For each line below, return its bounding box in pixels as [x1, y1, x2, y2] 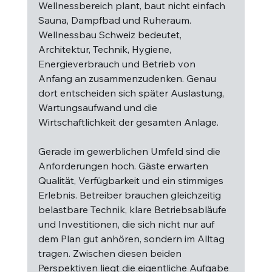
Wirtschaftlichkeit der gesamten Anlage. [38, 116, 219, 128]
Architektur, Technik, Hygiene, [38, 43, 174, 55]
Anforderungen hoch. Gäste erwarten [38, 160, 211, 172]
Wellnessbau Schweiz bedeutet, [38, 29, 184, 41]
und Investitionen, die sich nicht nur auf [38, 218, 217, 230]
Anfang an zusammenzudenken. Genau [38, 72, 219, 84]
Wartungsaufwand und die [38, 101, 160, 114]
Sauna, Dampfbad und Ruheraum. [38, 14, 194, 26]
